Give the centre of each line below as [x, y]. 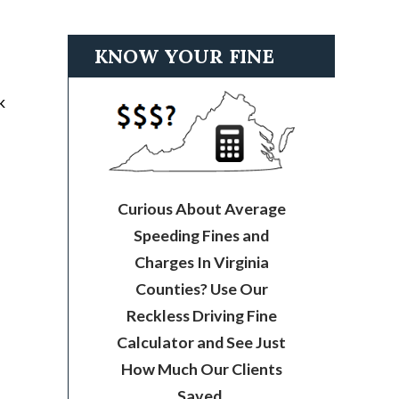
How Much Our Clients [201, 369]
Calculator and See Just [202, 342]
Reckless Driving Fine [201, 316]
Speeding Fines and [202, 236]
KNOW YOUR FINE [184, 56]
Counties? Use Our [201, 289]
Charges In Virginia [201, 262]
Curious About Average [201, 209]
